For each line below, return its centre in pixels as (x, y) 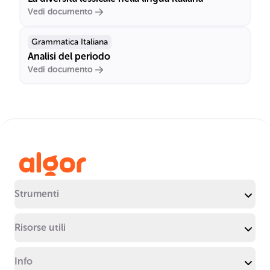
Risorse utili (40, 228)
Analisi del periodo (69, 56)
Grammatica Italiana (70, 42)
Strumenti (37, 194)
